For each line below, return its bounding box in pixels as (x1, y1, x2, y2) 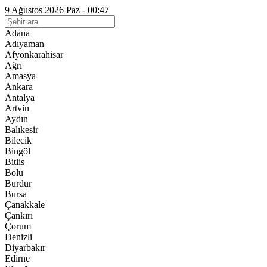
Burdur (5, 178, 32, 188)
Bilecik (5, 135, 32, 145)
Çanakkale (5, 200, 45, 210)
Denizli (5, 232, 32, 242)
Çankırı (5, 210, 33, 221)
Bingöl (5, 146, 30, 156)
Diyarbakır (5, 243, 45, 253)
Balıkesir (5, 125, 38, 135)
